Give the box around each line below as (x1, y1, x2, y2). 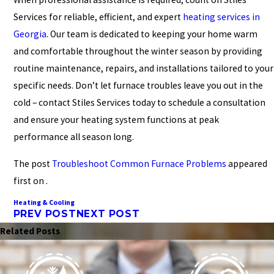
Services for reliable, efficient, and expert (13, 10, 183, 23)
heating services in (182, 10, 260, 23)
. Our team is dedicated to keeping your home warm (46, 28, 257, 40)
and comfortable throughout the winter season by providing (13, 45, 262, 57)
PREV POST (13, 208, 76, 220)
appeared (226, 157, 267, 169)
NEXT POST (76, 208, 140, 220)
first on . (13, 174, 48, 187)
